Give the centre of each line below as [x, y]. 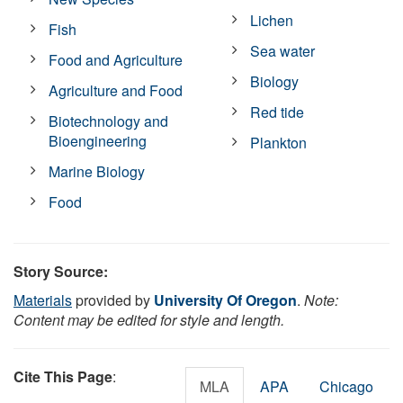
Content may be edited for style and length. [149, 319]
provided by [113, 300]
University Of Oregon [225, 300]
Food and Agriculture [116, 59]
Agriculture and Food [116, 90]
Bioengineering [98, 140]
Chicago [346, 386]
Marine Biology [97, 171]
